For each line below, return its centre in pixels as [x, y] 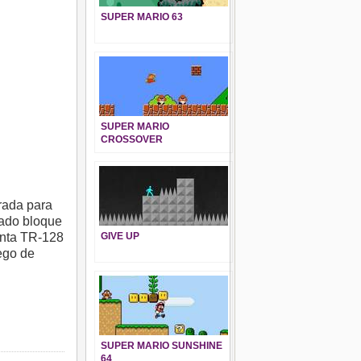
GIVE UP [120, 236]
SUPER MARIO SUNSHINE [162, 346]
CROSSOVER [132, 139]
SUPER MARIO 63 [142, 17]
